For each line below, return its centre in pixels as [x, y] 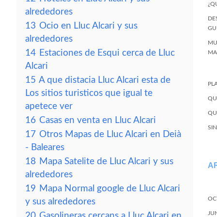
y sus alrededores [60, 202]
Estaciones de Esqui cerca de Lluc [107, 53]
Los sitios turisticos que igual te [89, 93]
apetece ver [49, 106]
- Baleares [45, 147]
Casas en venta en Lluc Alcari [98, 120]
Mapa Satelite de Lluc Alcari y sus [106, 162]
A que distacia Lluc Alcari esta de [105, 80]
